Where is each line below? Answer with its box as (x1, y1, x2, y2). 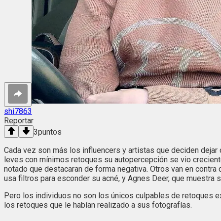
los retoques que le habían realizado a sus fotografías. (4, 200, 192, 210)
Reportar (4, 116, 34, 126)
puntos (38, 127, 62, 137)
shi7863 (4, 107, 32, 116)
